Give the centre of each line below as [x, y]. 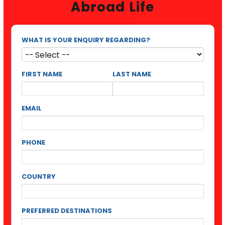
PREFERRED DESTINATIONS [67, 211]
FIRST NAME [42, 74]
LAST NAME [132, 74]
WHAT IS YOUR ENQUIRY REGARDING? [86, 40]
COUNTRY [38, 177]
